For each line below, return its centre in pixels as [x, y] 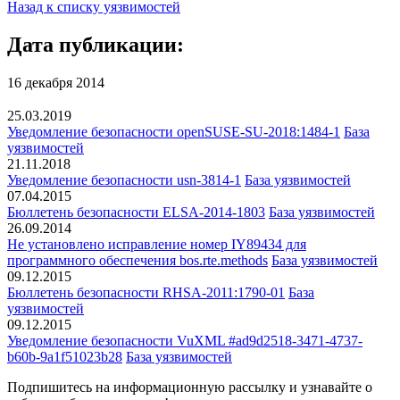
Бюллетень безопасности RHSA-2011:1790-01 [146, 293]
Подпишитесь [50, 387]
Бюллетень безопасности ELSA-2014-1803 [136, 212]
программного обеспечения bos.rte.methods [137, 261]
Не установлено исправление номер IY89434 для [157, 245]
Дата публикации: [96, 44]
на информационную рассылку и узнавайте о [232, 387]
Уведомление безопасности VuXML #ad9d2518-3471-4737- [185, 341]
